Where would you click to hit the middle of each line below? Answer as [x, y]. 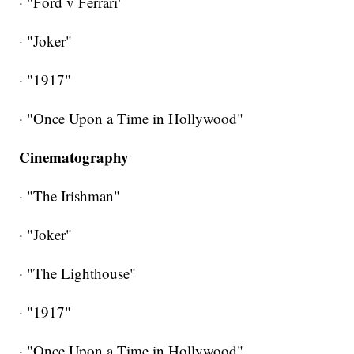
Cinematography [74, 156]
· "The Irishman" [70, 195]
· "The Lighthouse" [78, 273]
